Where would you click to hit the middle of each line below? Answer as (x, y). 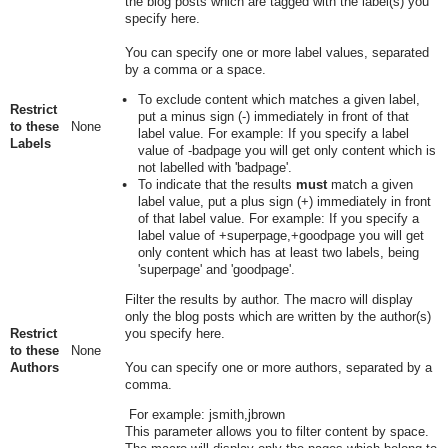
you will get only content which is (338, 150)
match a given (369, 184)
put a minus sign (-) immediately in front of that (273, 116)
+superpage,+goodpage (286, 235)
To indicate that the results (216, 184)
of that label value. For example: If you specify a (278, 218)
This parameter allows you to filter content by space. (276, 431)
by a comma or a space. (195, 69)
